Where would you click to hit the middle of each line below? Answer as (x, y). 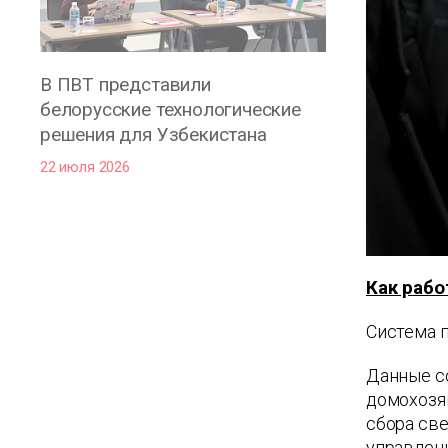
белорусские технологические (170, 109)
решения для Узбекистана (153, 134)
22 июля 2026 (85, 166)
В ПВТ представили (125, 84)
